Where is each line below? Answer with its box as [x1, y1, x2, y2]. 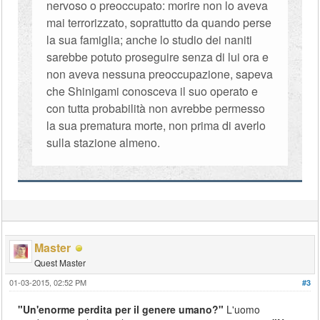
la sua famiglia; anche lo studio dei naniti [46, 31, 253, 48]
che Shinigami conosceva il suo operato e [46, 83, 259, 99]
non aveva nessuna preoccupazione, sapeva [46, 66, 274, 82]
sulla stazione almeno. [46, 134, 161, 151]
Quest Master [34, 256, 86, 269]
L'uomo [224, 302, 261, 316]
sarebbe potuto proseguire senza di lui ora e [46, 49, 269, 65]
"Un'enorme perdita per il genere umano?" [18, 302, 224, 316]
